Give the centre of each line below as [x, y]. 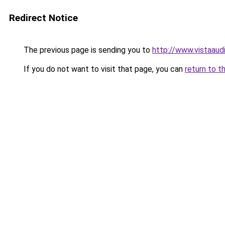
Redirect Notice [43, 18]
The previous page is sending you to [87, 50]
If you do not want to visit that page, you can [103, 69]
